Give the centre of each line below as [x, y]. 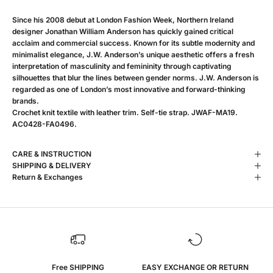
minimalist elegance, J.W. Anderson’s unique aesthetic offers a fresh [133, 55]
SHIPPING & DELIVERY [52, 166]
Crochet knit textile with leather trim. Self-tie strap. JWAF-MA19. [125, 113]
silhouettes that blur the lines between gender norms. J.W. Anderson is [136, 78]
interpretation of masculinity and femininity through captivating [122, 66]
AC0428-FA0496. [44, 124]
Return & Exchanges [48, 177]
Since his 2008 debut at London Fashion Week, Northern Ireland [123, 20]
